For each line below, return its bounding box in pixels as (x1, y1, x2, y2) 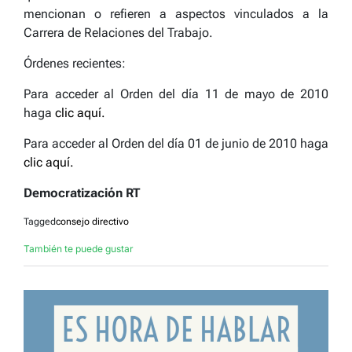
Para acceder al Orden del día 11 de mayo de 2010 (24, 86, 328, 101)
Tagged (24, 216, 56, 227)
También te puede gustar (24, 243, 134, 255)
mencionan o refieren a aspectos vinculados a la (24, 6, 328, 21)
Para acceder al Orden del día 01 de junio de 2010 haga (24, 136, 328, 151)
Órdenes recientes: (24, 56, 126, 71)
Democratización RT (24, 185, 140, 200)
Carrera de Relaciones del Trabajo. (24, 25, 213, 40)
